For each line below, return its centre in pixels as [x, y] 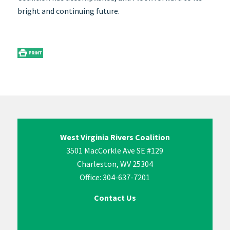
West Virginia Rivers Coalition [115, 137]
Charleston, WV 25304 [115, 164]
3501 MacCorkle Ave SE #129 [115, 151]
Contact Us [115, 197]
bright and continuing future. [68, 11]
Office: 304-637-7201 [115, 177]
